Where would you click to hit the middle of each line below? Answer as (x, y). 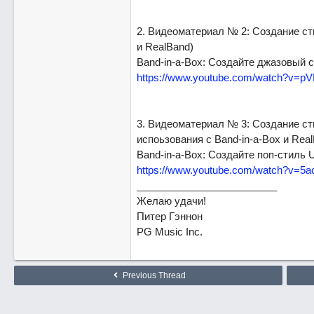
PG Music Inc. (169, 232)
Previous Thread (153, 275)
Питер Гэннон (169, 216)
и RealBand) (165, 47)
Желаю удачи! (171, 201)
